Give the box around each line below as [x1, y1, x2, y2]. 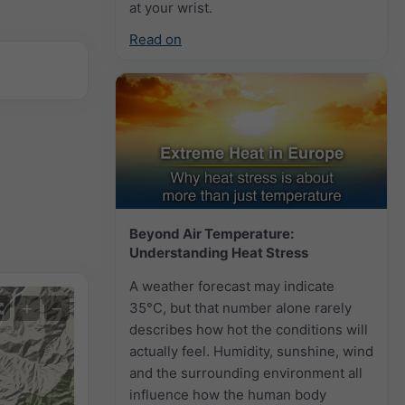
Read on [129, 30, 182, 48]
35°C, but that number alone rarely [129, 298, 352, 316]
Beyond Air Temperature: [129, 224, 294, 242]
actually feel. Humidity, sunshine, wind [129, 342, 373, 360]
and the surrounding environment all [129, 363, 363, 381]
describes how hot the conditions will [129, 320, 368, 338]
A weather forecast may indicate [129, 277, 334, 295]
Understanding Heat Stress [129, 243, 308, 261]
